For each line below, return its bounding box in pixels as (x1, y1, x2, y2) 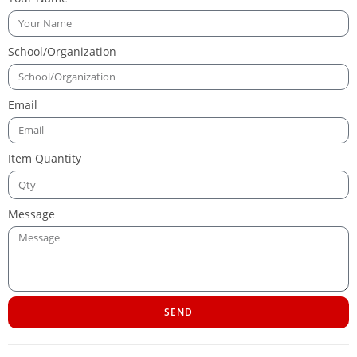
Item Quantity (8, 151, 81, 167)
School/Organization (8, 44, 116, 60)
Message (8, 206, 55, 222)
